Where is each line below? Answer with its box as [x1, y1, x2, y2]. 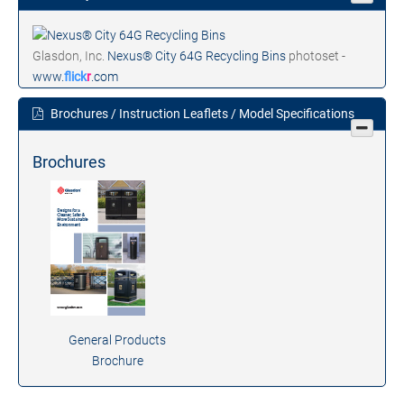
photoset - [289, 48, 345, 63]
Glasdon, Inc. [32, 48, 107, 63]
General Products [69, 332, 166, 347]
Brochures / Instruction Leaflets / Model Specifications [48, 106, 354, 121]
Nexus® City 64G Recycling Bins [107, 48, 289, 63]
